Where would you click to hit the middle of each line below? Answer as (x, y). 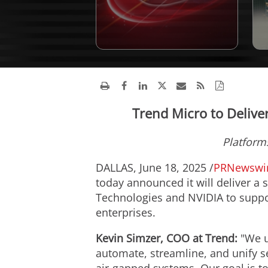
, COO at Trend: (199, 238)
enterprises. (126, 212)
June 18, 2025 (173, 167)
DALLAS (115, 167)
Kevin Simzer (128, 238)
